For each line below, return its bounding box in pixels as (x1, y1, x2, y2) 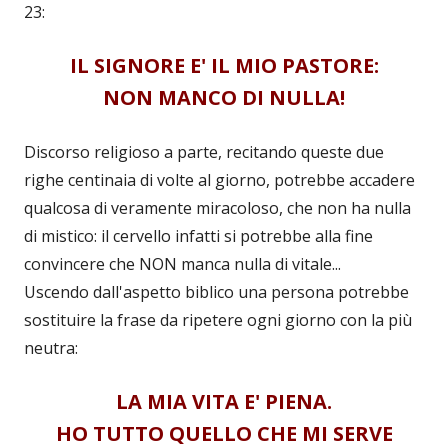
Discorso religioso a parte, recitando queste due (24, 141, 384, 164)
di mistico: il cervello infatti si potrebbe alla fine (24, 225, 373, 248)
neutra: (24, 337, 78, 360)
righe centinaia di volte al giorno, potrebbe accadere (24, 169, 415, 192)
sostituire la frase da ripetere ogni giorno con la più (24, 309, 412, 332)
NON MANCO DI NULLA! (103, 84, 345, 112)
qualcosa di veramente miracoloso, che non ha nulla (24, 197, 411, 220)
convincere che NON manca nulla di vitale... (24, 253, 341, 276)
